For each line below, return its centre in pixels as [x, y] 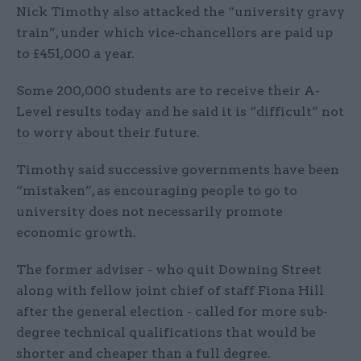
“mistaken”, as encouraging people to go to [157, 191]
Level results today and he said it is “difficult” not [180, 112]
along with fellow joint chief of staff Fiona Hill [170, 291]
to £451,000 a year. [75, 54]
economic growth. [76, 233]
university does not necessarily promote [149, 212]
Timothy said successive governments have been [178, 170]
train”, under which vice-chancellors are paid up [174, 33]
